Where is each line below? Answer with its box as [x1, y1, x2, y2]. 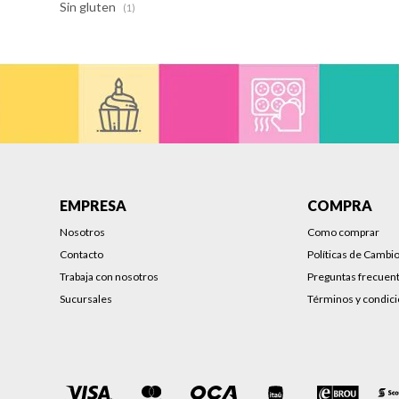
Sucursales [60, 292, 113, 305]
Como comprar [307, 225, 380, 239]
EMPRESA [60, 197, 127, 214]
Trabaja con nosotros [60, 270, 159, 283]
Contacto [60, 248, 104, 261]
